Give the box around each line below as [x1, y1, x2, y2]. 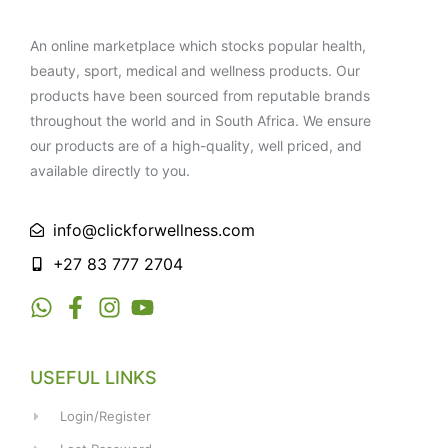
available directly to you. [30, 162, 190, 180]
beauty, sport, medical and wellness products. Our [30, 62, 360, 80]
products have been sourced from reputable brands [30, 87, 370, 105]
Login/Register [60, 407, 152, 424]
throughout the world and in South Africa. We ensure [30, 112, 371, 130]
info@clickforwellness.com [52, 219, 255, 240]
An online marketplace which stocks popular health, [30, 37, 366, 55]
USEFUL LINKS [30, 366, 157, 388]
